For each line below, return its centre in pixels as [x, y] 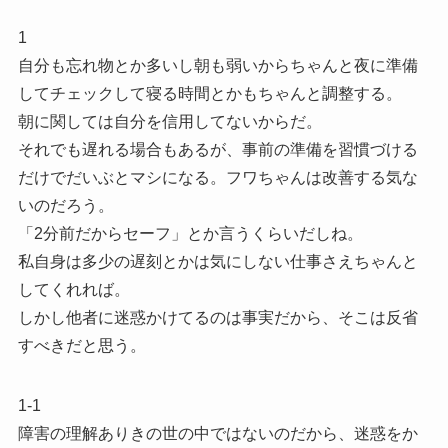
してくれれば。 [73, 289]
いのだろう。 [65, 205]
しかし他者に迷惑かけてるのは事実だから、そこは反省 [217, 317]
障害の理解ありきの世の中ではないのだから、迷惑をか [217, 433]
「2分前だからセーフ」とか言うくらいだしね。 [190, 233]
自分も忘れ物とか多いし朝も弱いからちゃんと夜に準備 [217, 65]
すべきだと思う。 [81, 345]
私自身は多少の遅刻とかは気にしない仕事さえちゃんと [217, 261]
